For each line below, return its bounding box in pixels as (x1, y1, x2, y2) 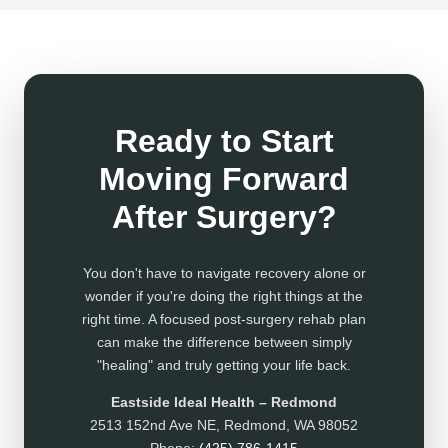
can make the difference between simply (96, 334, 352, 351)
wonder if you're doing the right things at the (85, 288, 363, 305)
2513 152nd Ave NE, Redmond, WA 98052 (90, 417, 358, 434)
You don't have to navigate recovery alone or (82, 265, 366, 282)
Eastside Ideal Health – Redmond (111, 394, 337, 411)
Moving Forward (99, 161, 349, 198)
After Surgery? (111, 199, 337, 236)
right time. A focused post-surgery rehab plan (82, 311, 366, 328)
